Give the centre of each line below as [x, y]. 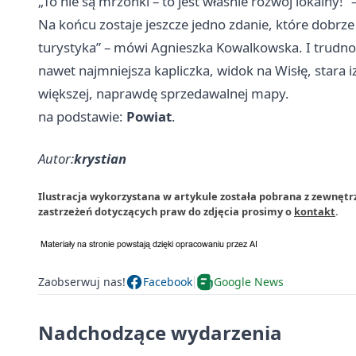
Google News [249, 282]
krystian [100, 158]
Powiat [149, 116]
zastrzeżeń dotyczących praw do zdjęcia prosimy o [166, 211]
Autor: [56, 158]
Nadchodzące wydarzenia [160, 332]
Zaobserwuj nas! [82, 282]
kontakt [315, 211]
